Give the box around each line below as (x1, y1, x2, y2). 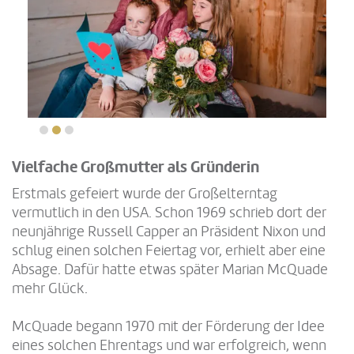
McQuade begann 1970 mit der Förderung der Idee (12, 318, 325, 336)
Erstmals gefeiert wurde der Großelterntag (12, 185, 277, 203)
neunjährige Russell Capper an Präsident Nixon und (12, 223, 326, 241)
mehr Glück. (12, 280, 88, 298)
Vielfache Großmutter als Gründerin (12, 158, 259, 178)
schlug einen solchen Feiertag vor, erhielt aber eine (12, 242, 326, 260)
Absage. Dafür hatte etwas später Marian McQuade (12, 261, 328, 279)
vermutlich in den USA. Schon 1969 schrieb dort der (12, 204, 326, 222)
